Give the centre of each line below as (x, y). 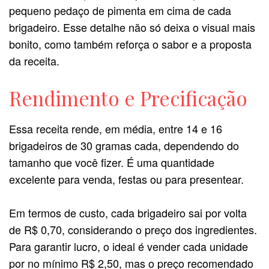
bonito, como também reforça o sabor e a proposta (130, 44)
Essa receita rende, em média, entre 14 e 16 (116, 128)
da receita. (34, 61)
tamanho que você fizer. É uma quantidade (112, 162)
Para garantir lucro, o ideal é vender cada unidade (128, 246)
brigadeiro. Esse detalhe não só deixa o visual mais (132, 27)
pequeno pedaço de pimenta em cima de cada (120, 10)
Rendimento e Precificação (128, 98)
